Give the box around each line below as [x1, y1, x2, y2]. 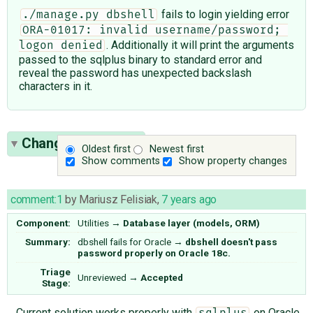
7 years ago [161, 192, 217, 206]
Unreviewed [78, 271, 126, 283]
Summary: [25, 235, 71, 247]
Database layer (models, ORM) [123, 217, 260, 228]
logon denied [19, 39, 103, 51]
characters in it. [19, 79, 92, 93]
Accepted [140, 271, 183, 283]
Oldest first [82, 143, 131, 156]
